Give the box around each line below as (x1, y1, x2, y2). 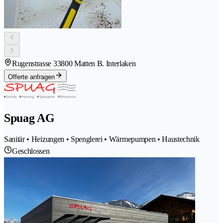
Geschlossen (12, 147, 50, 156)
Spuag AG (4, 111, 55, 124)
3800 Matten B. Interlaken (57, 59, 136, 68)
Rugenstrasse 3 (12, 59, 57, 68)
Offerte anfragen (8, 73, 55, 81)
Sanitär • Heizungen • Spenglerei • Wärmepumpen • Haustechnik (4, 135, 200, 144)
